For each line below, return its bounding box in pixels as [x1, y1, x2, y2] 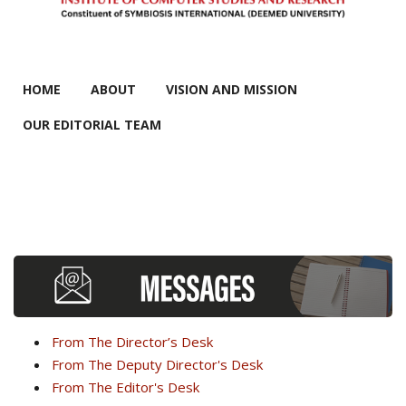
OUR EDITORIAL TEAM [23, 115, 161, 133]
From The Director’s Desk [52, 333, 213, 352]
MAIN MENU [14, 54, 164, 90]
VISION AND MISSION [166, 80, 297, 98]
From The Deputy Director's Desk [52, 355, 263, 374]
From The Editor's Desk [52, 378, 199, 397]
